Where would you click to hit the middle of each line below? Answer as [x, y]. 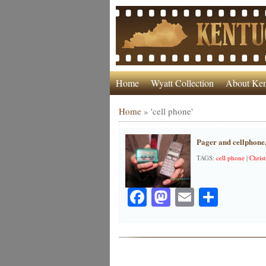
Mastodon [208, 197]
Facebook [183, 197]
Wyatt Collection [182, 83]
